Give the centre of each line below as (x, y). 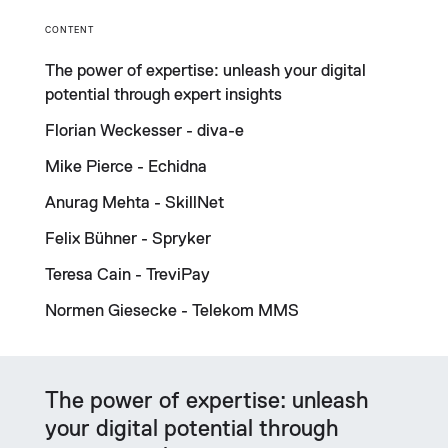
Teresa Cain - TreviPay (127, 275)
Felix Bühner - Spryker (127, 239)
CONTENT (69, 30)
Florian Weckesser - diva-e (144, 131)
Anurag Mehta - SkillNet (134, 203)
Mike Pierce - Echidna (125, 167)
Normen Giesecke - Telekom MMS (171, 311)
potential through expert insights (163, 95)
